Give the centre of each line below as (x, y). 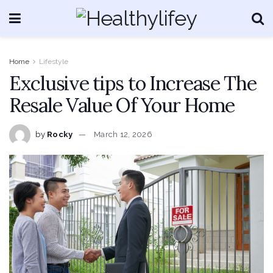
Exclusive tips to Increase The (133, 83)
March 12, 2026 (123, 134)
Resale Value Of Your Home (122, 105)
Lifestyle (54, 62)
